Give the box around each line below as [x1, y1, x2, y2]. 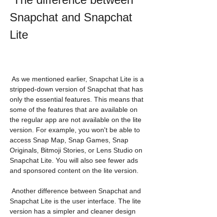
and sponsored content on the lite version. [10, 167, 139, 174]
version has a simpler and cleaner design [10, 207, 136, 215]
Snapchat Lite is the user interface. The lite [10, 197, 141, 205]
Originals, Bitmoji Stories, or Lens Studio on [10, 146, 142, 154]
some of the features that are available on [10, 106, 138, 113]
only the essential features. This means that [10, 95, 143, 103]
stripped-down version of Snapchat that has [10, 85, 143, 93]
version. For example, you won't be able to [10, 126, 140, 134]
